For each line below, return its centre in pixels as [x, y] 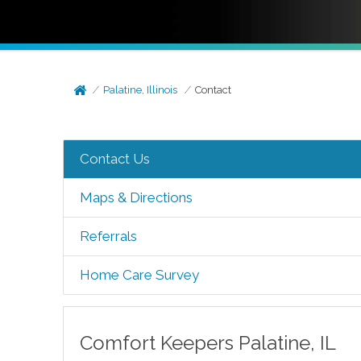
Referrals [108, 236]
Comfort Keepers [159, 343]
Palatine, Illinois [141, 90]
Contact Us [114, 159]
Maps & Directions [136, 197]
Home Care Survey [139, 275]
